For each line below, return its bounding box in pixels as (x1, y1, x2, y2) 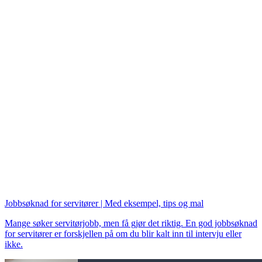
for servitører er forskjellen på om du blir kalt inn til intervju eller (5, 229, 242, 239)
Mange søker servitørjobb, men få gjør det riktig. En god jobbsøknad (5, 218, 257, 229)
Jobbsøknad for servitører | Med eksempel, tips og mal (5, 198, 204, 209)
